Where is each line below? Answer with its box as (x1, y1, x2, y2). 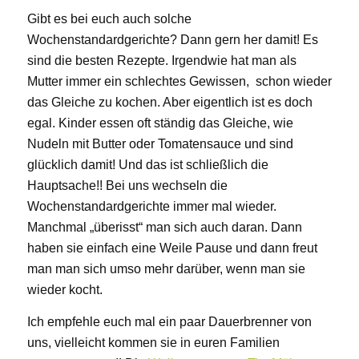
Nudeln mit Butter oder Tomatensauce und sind (26, 137, 293, 151)
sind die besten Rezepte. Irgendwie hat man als (26, 54, 296, 68)
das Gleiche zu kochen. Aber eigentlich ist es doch (26, 95, 313, 110)
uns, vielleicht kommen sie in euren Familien (26, 335, 280, 349)
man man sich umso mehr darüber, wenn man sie (26, 262, 305, 276)
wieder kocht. (26, 283, 103, 297)
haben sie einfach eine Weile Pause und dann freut (26, 241, 317, 256)
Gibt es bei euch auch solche (26, 12, 192, 26)
